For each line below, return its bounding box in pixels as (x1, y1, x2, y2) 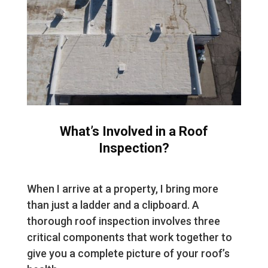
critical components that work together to (26, 231, 232, 244)
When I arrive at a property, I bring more (26, 182, 218, 196)
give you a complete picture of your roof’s (26, 247, 230, 260)
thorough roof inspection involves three (26, 215, 220, 228)
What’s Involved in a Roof (59, 124, 208, 139)
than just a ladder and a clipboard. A (26, 199, 199, 212)
